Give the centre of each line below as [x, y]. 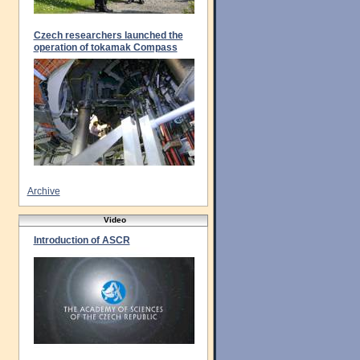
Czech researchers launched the [108, 35]
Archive [43, 191]
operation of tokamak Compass [105, 47]
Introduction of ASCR [82, 240]
